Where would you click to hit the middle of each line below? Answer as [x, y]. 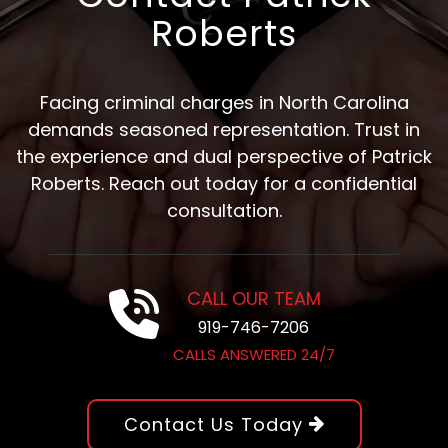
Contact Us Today [216, 424]
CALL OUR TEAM [253, 298]
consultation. [224, 210]
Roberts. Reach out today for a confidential [224, 183]
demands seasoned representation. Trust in [224, 129]
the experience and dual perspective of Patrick [224, 156]
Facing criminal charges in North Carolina [224, 102]
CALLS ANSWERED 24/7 [253, 354]
